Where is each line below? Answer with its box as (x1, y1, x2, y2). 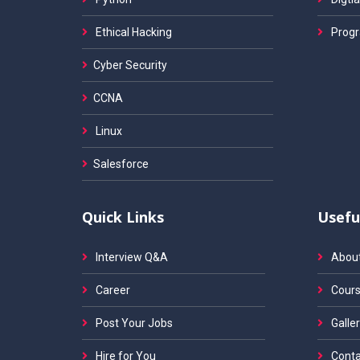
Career (93, 284, 130, 297)
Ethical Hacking (93, 26, 172, 39)
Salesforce (93, 157, 149, 170)
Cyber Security (93, 59, 167, 72)
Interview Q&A (93, 251, 168, 264)
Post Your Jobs (93, 317, 173, 329)
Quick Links (82, 207, 164, 227)
